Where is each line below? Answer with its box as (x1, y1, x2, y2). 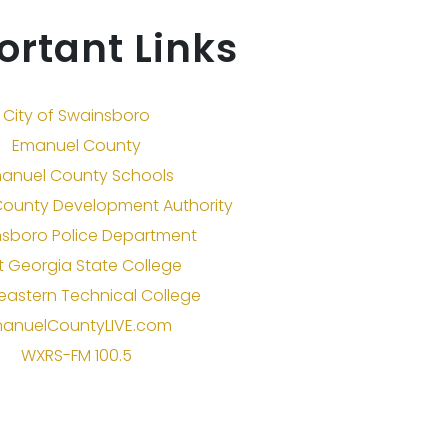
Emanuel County (11, 133, 141, 157)
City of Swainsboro (2, 103, 150, 127)
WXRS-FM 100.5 (20, 343, 132, 367)
